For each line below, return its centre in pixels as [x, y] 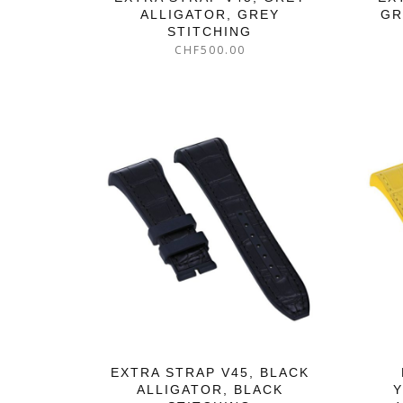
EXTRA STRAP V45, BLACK [210, 373]
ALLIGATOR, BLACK [210, 390]
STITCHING [210, 32]
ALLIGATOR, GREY [210, 15]
